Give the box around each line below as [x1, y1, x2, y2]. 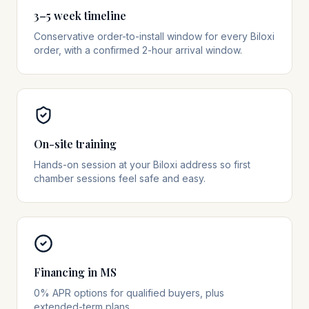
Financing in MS [34, 265, 117, 279]
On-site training [34, 137, 117, 151]
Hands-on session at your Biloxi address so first [34, 159, 250, 170]
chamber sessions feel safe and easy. [34, 172, 206, 184]
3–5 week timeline [34, 8, 126, 23]
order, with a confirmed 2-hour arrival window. [34, 44, 242, 56]
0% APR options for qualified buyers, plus [34, 287, 224, 299]
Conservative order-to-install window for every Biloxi [34, 30, 275, 42]
